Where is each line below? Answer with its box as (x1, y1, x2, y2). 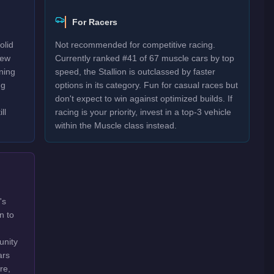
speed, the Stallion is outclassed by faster (55, 67, 216, 76)
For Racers (72, 17, 118, 27)
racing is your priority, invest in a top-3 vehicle (55, 107, 232, 117)
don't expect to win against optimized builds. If (55, 94, 233, 103)
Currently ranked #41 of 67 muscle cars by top (55, 53, 235, 63)
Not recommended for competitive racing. (55, 40, 216, 50)
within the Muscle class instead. (55, 120, 177, 130)
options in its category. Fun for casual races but (55, 80, 239, 90)
